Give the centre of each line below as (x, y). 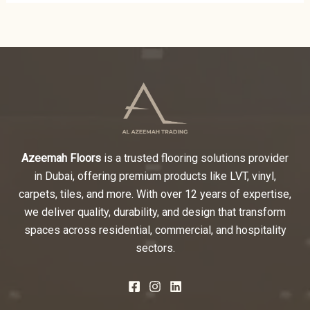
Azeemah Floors (61, 158)
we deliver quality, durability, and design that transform (155, 212)
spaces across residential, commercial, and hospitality (155, 230)
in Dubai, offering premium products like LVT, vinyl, (155, 176)
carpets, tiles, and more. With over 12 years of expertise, (155, 194)
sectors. (155, 248)
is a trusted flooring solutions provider (195, 158)
